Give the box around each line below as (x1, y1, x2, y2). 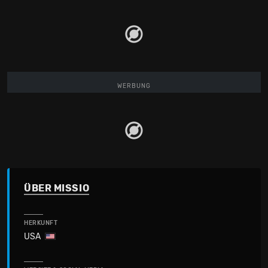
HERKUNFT (24, 219, 58, 227)
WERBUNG (117, 81, 151, 90)
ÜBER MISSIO (24, 182, 90, 194)
